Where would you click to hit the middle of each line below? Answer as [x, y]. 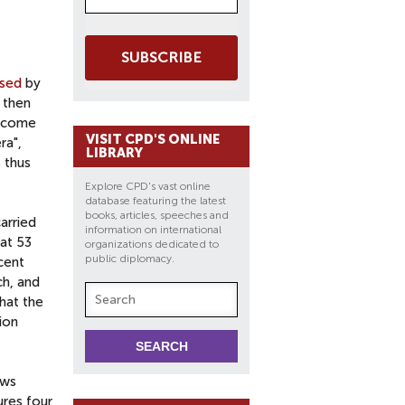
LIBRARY [114, 153]
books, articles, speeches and [157, 215]
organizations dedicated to [152, 244]
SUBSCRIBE [161, 57]
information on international [153, 230]
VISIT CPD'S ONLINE [153, 139]
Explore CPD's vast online [148, 186]
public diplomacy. [131, 259]
